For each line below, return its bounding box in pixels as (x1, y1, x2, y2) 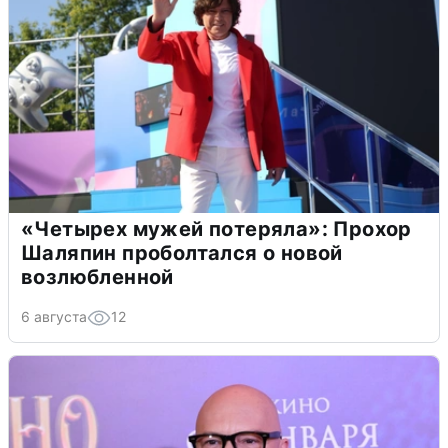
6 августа (21, 307, 87, 325)
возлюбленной (21, 264, 174, 289)
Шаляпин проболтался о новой (21, 240, 343, 265)
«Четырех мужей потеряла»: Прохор (21, 216, 412, 241)
